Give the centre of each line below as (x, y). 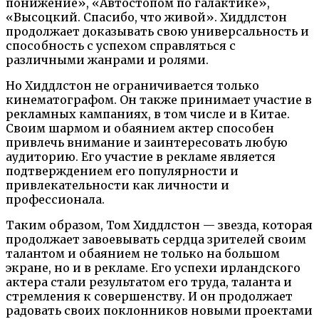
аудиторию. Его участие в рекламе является (141, 157)
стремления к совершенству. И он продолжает (149, 297)
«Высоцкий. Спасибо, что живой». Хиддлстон (146, 17)
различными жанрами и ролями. (107, 60)
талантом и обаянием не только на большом (143, 254)
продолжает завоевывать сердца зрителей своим (156, 240)
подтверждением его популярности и (122, 171)
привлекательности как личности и (117, 185)
